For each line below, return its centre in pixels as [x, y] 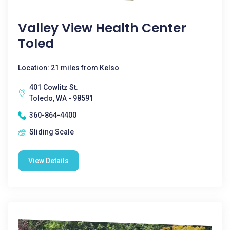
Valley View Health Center [102, 28]
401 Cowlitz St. [54, 87]
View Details [49, 161]
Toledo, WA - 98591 [61, 98]
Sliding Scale [52, 132]
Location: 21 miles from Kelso [69, 68]
